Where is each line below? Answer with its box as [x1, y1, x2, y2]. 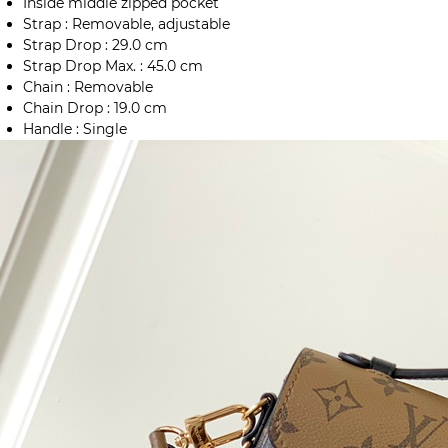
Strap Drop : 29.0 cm [23, 36, 168, 55]
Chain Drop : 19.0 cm [23, 99, 167, 118]
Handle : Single [23, 120, 127, 139]
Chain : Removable [23, 78, 153, 97]
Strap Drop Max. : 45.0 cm [23, 57, 203, 76]
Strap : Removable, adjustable [23, 15, 230, 34]
